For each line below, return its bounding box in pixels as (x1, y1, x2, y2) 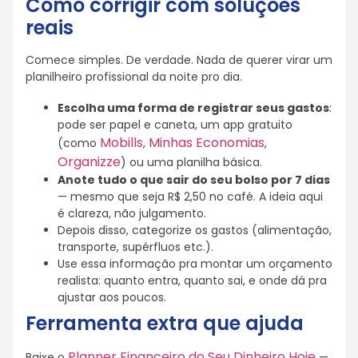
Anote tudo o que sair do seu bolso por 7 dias (58, 171, 330, 188)
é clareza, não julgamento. (58, 205, 206, 221)
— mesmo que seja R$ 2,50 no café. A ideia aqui (58, 188, 323, 205)
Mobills (100, 133, 143, 152)
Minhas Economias (149, 133, 265, 152)
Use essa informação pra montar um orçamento (58, 255, 332, 272)
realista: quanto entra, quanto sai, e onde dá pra (58, 272, 327, 288)
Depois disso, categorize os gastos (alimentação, (58, 221, 332, 238)
